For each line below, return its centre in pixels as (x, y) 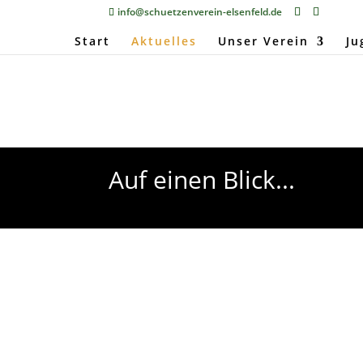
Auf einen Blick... (202, 179)
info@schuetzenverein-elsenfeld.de (200, 12)
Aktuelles (164, 41)
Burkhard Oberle (194, 340)
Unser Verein (263, 41)
